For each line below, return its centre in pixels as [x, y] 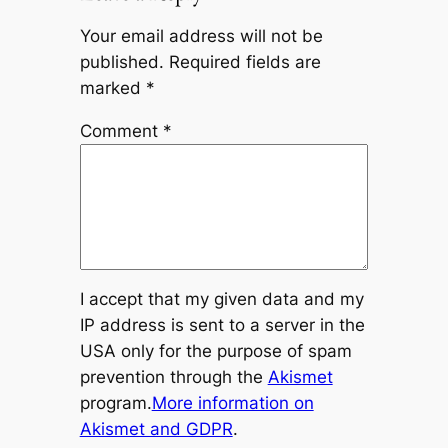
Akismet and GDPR [156, 429]
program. [115, 403]
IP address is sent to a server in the [222, 325]
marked [112, 87]
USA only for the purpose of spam [215, 351]
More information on [232, 403]
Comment [121, 130]
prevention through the [173, 377]
